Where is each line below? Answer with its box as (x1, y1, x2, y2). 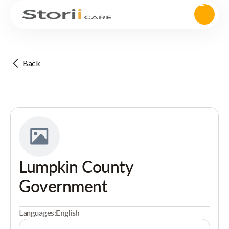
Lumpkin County (19, 156, 133, 176)
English (56, 208, 80, 217)
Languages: (19, 208, 56, 217)
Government (19, 176, 108, 196)
